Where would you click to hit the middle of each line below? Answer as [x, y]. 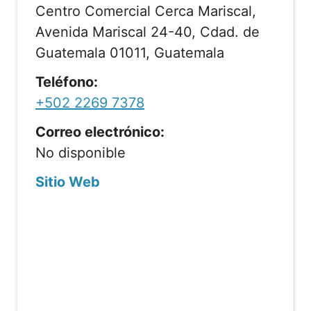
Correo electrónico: [100, 132]
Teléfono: [67, 82]
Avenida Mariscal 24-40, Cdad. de [148, 32]
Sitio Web [68, 182]
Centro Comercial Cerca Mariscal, [146, 11]
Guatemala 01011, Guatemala [130, 53]
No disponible [81, 153]
